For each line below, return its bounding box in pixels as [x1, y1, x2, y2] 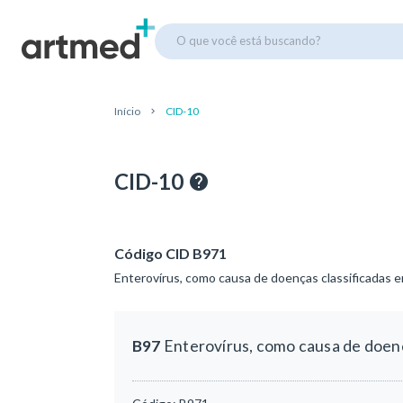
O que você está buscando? [176, 32, 321, 48]
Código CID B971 [114, 245, 227, 262]
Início [114, 104, 140, 118]
